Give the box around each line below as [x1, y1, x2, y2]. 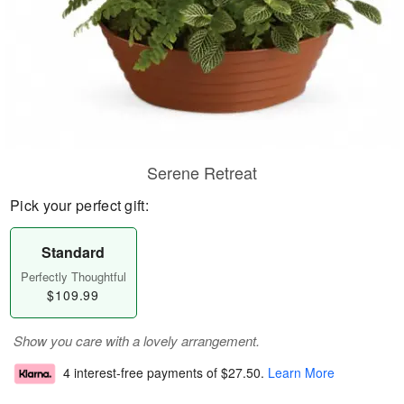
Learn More [268, 363, 335, 382]
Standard [41, 242, 106, 262]
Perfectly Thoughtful [20, 268, 126, 285]
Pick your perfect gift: [10, 195, 149, 216]
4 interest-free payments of [63, 363, 221, 382]
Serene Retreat [147, 161, 257, 184]
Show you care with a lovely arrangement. [14, 331, 260, 350]
